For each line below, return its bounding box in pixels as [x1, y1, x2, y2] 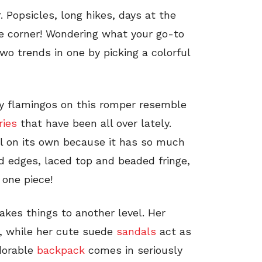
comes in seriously [85, 243, 182, 256]
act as [160, 225, 191, 237]
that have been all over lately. [17, 116, 171, 129]
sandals [116, 225, 160, 237]
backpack [37, 243, 85, 256]
